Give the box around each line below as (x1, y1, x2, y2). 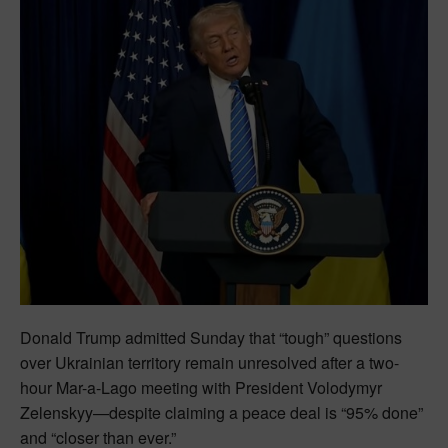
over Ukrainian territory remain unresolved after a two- (20, 350, 399, 374)
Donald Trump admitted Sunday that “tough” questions (20, 325, 402, 349)
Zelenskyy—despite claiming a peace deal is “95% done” (20, 400, 423, 424)
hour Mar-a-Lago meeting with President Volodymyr (20, 375, 382, 399)
